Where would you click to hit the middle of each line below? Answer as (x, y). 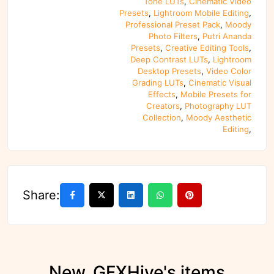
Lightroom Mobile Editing (201, 13)
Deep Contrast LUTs (169, 60)
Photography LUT (218, 106)
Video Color (229, 71)
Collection (162, 118)
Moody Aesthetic (219, 118)
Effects (162, 94)
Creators (163, 106)
